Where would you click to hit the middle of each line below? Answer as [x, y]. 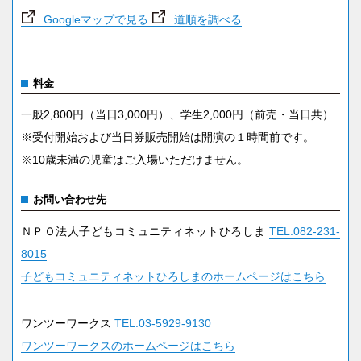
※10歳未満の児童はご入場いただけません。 [134, 160]
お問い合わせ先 [70, 200]
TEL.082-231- [305, 231]
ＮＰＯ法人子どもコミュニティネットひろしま [145, 231]
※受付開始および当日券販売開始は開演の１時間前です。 [167, 137]
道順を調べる [206, 20]
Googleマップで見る [95, 20]
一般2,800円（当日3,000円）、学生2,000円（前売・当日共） [177, 115]
